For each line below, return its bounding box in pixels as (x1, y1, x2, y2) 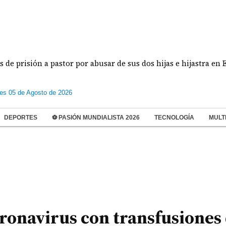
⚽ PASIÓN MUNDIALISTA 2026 (52, 114, 140, 121)
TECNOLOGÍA (154, 114, 194, 121)
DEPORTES (4, 114, 37, 121)
